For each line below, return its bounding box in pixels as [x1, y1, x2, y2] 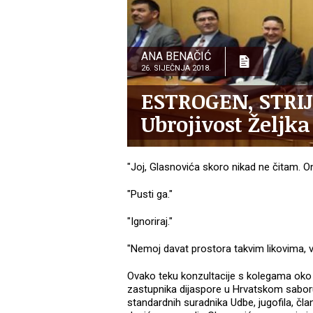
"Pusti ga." [127, 188, 173, 201]
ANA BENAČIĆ [141, 50, 211, 64]
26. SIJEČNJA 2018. [141, 64, 211, 73]
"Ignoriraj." [127, 215, 173, 228]
